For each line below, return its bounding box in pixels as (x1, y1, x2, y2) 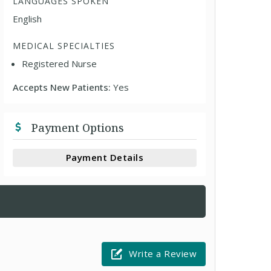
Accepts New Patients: (13, 80, 114, 93)
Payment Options (28, 120, 125, 135)
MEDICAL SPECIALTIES (13, 39, 116, 51)
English (13, 12, 42, 25)
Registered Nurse (22, 57, 97, 70)
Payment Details (65, 151, 144, 163)
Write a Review (129, 247, 197, 260)
